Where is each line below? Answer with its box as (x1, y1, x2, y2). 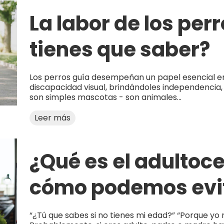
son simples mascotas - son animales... (29, 91, 181, 103)
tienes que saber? (29, 35, 210, 64)
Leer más (34, 112, 70, 124)
